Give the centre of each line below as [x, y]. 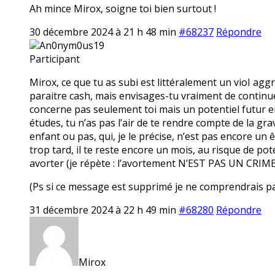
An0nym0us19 [72, 45]
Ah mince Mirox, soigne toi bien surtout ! [123, 8]
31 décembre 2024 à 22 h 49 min [103, 210]
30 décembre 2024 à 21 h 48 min [103, 32]
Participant [55, 59]
